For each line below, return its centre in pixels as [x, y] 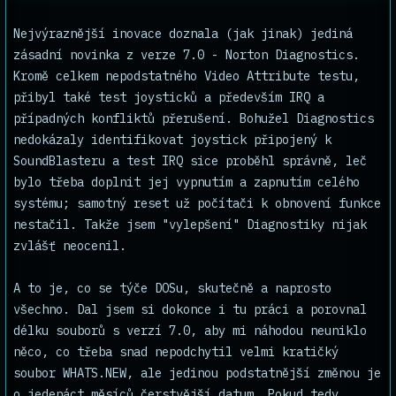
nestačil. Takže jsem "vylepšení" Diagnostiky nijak [190, 225]
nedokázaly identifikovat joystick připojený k [172, 140]
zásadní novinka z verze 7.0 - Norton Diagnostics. [187, 55]
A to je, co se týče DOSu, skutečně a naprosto [172, 288]
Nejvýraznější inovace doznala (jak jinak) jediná [183, 34]
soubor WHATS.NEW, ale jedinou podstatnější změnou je [197, 373]
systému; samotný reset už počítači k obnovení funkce [197, 203]
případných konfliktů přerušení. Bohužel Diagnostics [194, 118]
